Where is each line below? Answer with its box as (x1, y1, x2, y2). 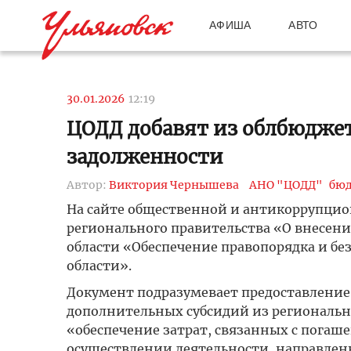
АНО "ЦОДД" (248, 178, 323, 192)
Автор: (66, 178, 109, 192)
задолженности (66, 145, 223, 169)
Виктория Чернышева (108, 178, 239, 192)
